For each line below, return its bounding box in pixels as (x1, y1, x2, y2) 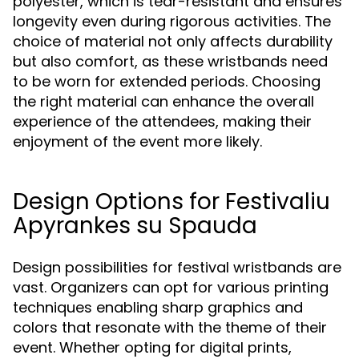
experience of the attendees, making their (13, 111, 312, 131)
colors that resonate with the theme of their (13, 317, 327, 337)
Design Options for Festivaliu (13, 186, 330, 217)
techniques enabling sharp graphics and (13, 297, 303, 317)
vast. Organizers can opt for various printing (13, 277, 329, 297)
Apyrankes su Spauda (13, 210, 257, 241)
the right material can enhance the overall (13, 91, 314, 111)
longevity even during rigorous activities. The (13, 11, 331, 31)
